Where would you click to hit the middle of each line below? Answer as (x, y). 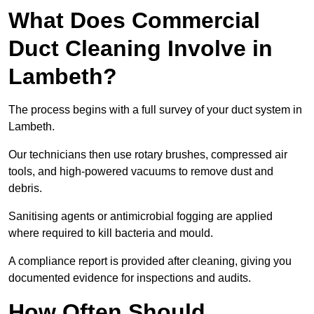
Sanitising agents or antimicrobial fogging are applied (141, 217)
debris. (25, 189)
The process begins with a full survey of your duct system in (155, 110)
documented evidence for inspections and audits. (130, 278)
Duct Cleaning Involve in (141, 49)
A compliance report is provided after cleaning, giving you (150, 261)
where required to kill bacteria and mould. (111, 233)
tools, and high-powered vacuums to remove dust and (141, 172)
